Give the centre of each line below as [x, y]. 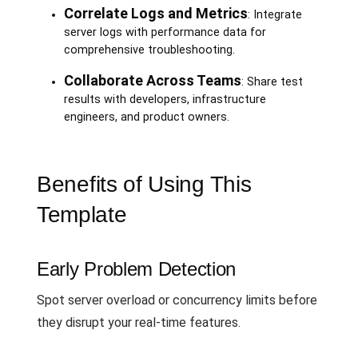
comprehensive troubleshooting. [149, 50]
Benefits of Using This [144, 184]
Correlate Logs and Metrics [155, 13]
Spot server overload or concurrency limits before [177, 300]
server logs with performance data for [165, 32]
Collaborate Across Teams [152, 80]
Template [82, 214]
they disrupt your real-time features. [139, 322]
